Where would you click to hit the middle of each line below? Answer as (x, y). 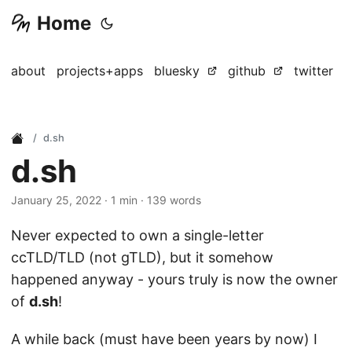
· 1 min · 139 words (151, 200)
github (247, 71)
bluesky (177, 71)
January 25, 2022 (56, 200)
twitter (313, 71)
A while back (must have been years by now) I (164, 339)
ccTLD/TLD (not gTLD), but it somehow (142, 257)
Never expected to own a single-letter (137, 235)
